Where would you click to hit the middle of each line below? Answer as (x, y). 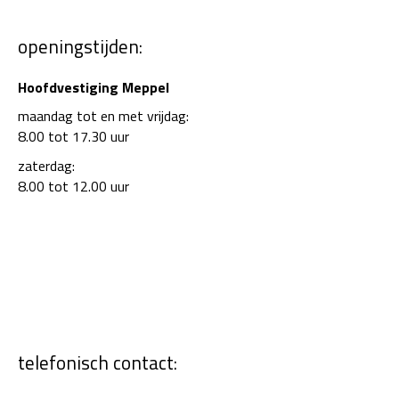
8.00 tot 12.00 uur (73, 187)
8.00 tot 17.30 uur (73, 137)
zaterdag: (46, 166)
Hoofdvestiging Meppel (94, 88)
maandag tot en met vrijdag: (103, 116)
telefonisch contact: (98, 363)
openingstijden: (80, 47)
